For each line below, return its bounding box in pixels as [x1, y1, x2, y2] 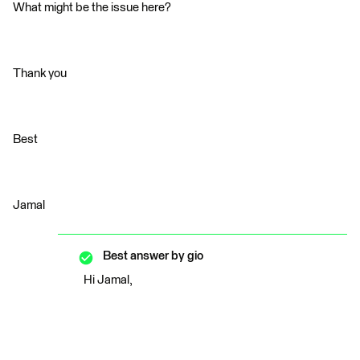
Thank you [13, 67, 67, 80]
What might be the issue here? [13, 2, 171, 14]
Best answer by [103, 250, 185, 263]
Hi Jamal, [84, 274, 133, 287]
